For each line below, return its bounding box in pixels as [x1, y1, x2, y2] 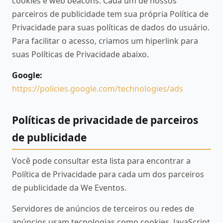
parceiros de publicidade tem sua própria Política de [12, 8, 209, 20]
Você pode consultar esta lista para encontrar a [12, 155, 191, 167]
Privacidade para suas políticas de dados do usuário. [12, 22, 210, 33]
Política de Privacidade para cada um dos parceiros [12, 169, 204, 180]
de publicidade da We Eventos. [12, 182, 126, 194]
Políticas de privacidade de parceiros [12, 112, 198, 127]
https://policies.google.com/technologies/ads [12, 83, 183, 94]
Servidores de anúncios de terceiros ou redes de [12, 203, 194, 214]
